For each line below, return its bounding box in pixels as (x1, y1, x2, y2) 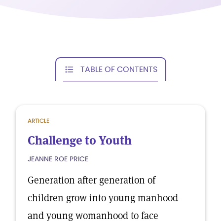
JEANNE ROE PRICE (28, 154, 88, 164)
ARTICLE (28, 116, 49, 125)
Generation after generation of (28, 174, 155, 186)
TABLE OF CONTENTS (80, 63, 157, 75)
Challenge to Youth (28, 133, 132, 148)
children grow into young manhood (28, 191, 178, 204)
